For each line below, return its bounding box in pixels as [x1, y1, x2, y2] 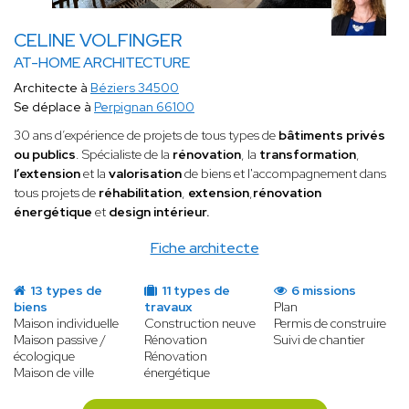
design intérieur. [109, 204, 209, 221]
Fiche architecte [150, 238, 259, 258]
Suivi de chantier [274, 331, 366, 349]
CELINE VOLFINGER [14, 28, 182, 53]
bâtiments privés [278, 127, 385, 144]
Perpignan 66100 [94, 99, 194, 116]
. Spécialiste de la [76, 146, 173, 163]
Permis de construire [274, 315, 387, 332]
